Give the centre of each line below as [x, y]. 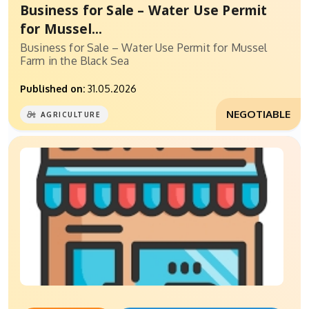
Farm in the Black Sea [76, 61]
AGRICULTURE [71, 115]
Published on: [52, 89]
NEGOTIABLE [258, 114]
